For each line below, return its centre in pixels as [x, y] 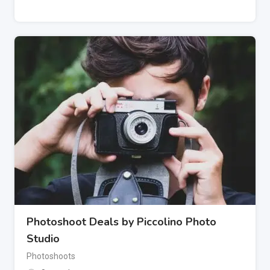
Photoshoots [51, 256]
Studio [43, 239]
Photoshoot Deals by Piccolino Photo [121, 222]
